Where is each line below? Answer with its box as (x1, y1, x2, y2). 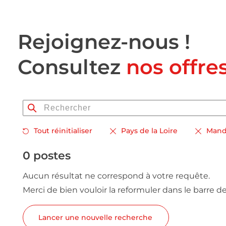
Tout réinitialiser (34, 126, 92, 135)
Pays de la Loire (121, 126, 178, 135)
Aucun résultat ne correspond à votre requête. (23, 171, 210, 181)
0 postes (23, 149, 71, 162)
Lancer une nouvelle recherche (38, 213, 152, 222)
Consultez (18, 54, 126, 79)
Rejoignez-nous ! (18, 29, 190, 54)
